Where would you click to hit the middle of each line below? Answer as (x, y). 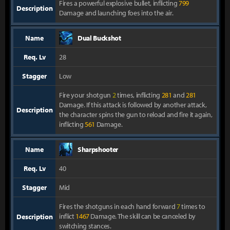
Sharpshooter (98, 149)
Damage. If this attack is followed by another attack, (133, 105)
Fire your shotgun (86, 95)
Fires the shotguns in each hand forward (118, 206)
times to (193, 206)
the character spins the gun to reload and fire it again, (136, 114)
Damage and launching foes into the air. (116, 13)
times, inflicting (139, 95)
